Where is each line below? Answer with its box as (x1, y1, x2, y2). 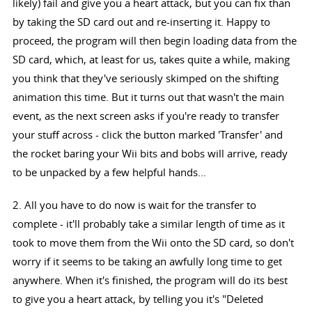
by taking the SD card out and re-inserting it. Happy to (12, 15, 270, 29)
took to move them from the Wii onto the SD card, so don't (12, 235, 294, 250)
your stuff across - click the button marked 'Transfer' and (12, 127, 283, 142)
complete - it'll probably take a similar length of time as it (12, 217, 285, 231)
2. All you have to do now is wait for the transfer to (12, 198, 256, 212)
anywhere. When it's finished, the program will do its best (12, 273, 288, 288)
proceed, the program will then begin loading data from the (12, 33, 297, 48)
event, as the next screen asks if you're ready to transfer (12, 109, 279, 123)
